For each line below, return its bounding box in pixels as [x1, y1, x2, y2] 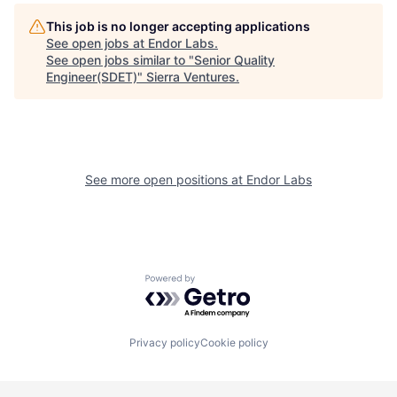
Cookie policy [199, 335, 269, 349]
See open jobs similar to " [46, 52, 194, 68]
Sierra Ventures [146, 69, 236, 85]
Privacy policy [128, 335, 200, 349]
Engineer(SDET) [46, 69, 137, 85]
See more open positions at [85, 172, 246, 188]
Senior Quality [194, 52, 275, 68]
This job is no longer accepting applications [46, 19, 310, 35]
